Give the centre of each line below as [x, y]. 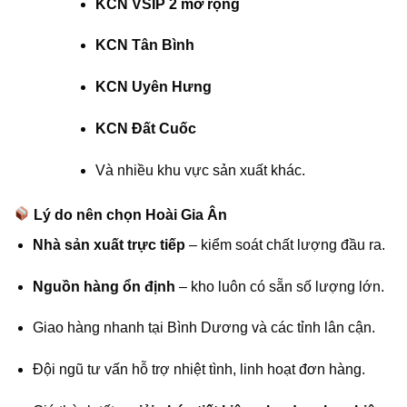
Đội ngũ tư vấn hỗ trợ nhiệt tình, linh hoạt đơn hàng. [199, 370]
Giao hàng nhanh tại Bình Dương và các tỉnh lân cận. [203, 328]
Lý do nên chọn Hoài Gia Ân [129, 214]
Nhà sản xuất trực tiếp [109, 244]
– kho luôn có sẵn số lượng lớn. [279, 286]
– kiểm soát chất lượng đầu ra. [285, 244]
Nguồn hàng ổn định [104, 286]
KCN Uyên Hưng [153, 87]
